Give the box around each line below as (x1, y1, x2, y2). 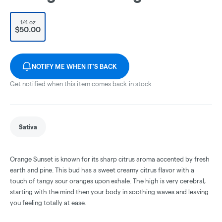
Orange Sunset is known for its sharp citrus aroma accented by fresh (10, 155, 210, 163)
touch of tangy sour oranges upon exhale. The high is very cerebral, (10, 177, 206, 184)
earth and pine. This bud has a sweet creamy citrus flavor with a (10, 166, 194, 173)
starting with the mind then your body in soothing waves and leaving (10, 188, 209, 195)
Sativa (19, 123, 37, 130)
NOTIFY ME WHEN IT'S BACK (32, 62, 117, 70)
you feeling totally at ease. (10, 199, 86, 206)
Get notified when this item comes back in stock (10, 80, 152, 87)
